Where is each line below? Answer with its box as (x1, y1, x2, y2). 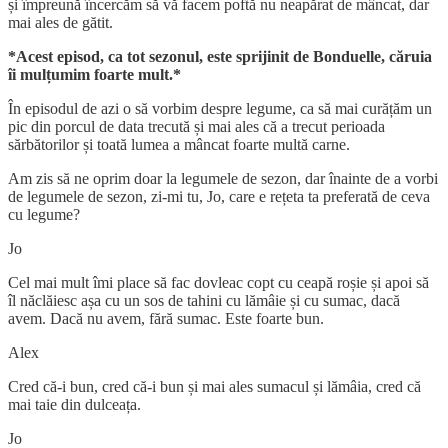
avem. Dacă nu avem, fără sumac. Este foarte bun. (8, 309, 324, 327)
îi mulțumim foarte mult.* (8, 65, 181, 83)
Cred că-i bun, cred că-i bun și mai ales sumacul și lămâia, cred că (8, 377, 421, 395)
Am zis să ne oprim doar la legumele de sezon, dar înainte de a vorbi (8, 169, 438, 187)
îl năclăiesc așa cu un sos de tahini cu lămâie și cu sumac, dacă (8, 291, 400, 309)
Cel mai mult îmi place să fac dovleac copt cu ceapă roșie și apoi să (8, 273, 429, 291)
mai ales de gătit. (8, 13, 113, 31)
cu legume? (8, 205, 80, 223)
